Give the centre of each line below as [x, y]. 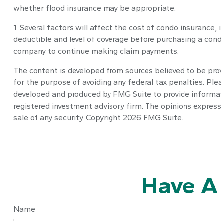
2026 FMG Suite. [153, 117]
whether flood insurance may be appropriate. [94, 8]
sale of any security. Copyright [68, 117]
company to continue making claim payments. [96, 51]
